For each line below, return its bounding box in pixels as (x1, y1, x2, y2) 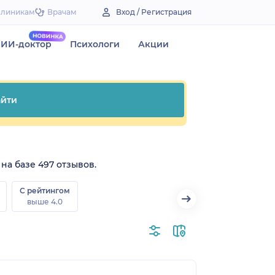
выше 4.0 (27, 196, 63, 206)
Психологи (70, 39, 120, 50)
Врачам (47, 7, 77, 17)
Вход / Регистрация (116, 7, 192, 17)
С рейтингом (20, 185, 70, 195)
